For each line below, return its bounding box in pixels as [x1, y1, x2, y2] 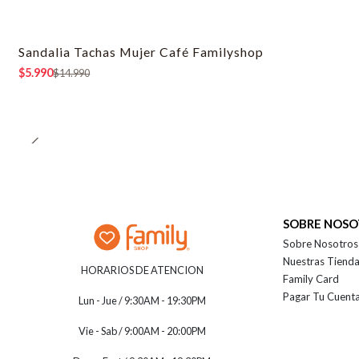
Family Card [283, 272, 340, 285]
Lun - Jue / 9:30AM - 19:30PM [78, 293, 206, 307]
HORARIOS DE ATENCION [80, 263, 204, 276]
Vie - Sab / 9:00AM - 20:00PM [78, 324, 206, 337]
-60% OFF [34, 53, 71, 63]
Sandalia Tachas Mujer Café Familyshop [18, 43, 264, 59]
